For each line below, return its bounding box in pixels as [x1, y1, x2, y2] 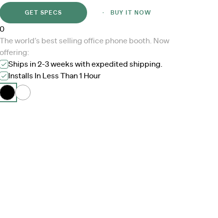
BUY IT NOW [110, 10, 152, 16]
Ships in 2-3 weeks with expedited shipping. [8, 60, 163, 68]
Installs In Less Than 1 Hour [8, 72, 101, 80]
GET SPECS [25, 10, 62, 16]
